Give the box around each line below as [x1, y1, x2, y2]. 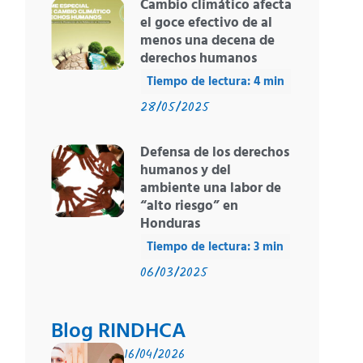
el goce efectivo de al [139, 12, 272, 35]
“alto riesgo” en [139, 195, 238, 218]
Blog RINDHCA [51, 315, 187, 349]
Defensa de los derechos [139, 142, 289, 164]
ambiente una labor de [139, 177, 281, 200]
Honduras [139, 213, 200, 236]
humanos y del [139, 160, 231, 182]
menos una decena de [139, 30, 275, 53]
